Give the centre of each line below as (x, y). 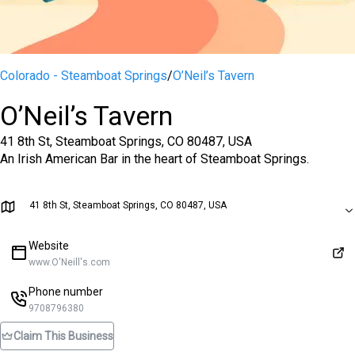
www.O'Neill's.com (69, 262)
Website (49, 246)
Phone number (66, 292)
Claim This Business (63, 336)
